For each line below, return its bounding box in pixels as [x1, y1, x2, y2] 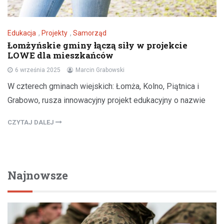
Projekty [41, 28, 67, 37]
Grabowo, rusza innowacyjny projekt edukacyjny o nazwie [7, 95, 205, 105]
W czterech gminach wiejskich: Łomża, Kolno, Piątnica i [7, 81, 199, 91]
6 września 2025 [15, 66, 60, 73]
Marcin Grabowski [75, 66, 124, 73]
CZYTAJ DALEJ [7, 118, 55, 126]
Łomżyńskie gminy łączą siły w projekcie [7, 39, 187, 51]
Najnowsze [7, 167, 68, 182]
